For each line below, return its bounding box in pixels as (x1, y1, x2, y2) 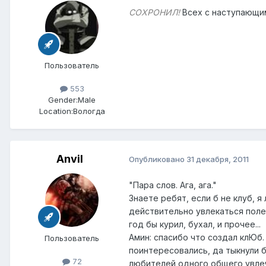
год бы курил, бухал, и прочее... (129, 218, 261, 229)
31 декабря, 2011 (186, 154, 249, 164)
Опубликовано (129, 154, 186, 164)
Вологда (72, 106, 105, 116)
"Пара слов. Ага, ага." (129, 179, 217, 190)
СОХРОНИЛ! (129, 7, 180, 17)
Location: (39, 106, 73, 116)
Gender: (48, 94, 78, 104)
